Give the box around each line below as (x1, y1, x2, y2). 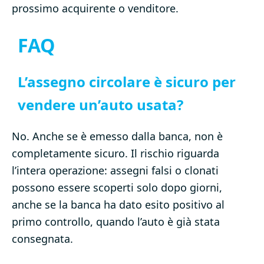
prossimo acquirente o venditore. (12, 1, 179, 16)
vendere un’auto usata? (18, 95, 183, 115)
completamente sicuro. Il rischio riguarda (12, 146, 219, 161)
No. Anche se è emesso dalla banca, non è (12, 129, 223, 144)
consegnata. (12, 232, 73, 246)
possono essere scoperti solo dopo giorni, (12, 180, 222, 195)
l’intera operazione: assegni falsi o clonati (12, 163, 219, 178)
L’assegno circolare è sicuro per (18, 72, 236, 92)
